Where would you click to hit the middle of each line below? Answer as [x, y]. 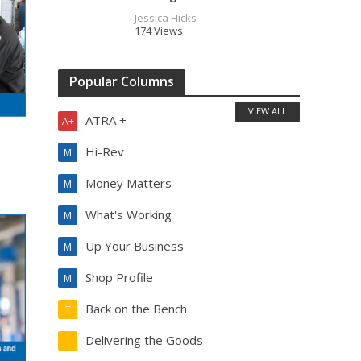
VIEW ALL [268, 111]
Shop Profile [120, 277]
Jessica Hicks [166, 18]
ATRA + [106, 120]
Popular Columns [122, 81]
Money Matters [129, 183]
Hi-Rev [105, 151]
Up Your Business [135, 246]
